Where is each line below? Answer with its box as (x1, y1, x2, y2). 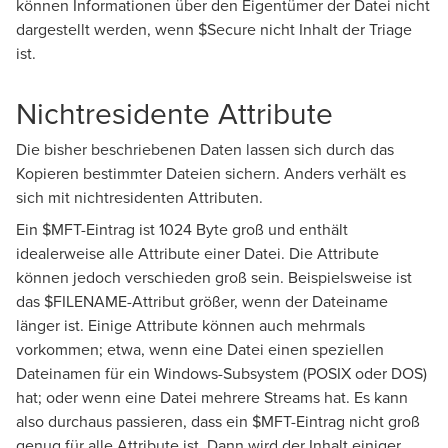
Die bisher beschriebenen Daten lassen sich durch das (16, 138, 394, 161)
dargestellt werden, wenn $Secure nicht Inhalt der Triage (16, 18, 412, 41)
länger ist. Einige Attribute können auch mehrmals (16, 314, 365, 337)
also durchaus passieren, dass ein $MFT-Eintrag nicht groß (16, 410, 420, 433)
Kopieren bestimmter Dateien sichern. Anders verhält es (16, 162, 406, 185)
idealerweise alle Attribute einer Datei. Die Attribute (16, 242, 379, 265)
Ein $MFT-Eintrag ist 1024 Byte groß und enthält (16, 218, 348, 241)
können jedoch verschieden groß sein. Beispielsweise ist (16, 266, 412, 289)
